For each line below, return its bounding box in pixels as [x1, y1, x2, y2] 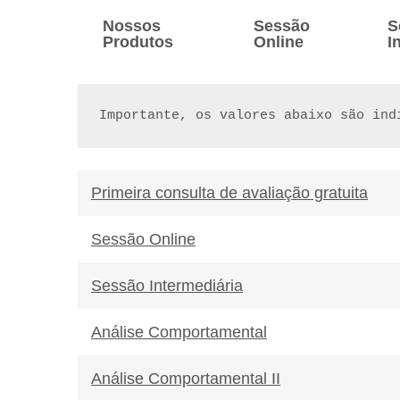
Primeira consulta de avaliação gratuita [91, 184, 368, 203]
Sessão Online [91, 230, 196, 249]
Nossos [103, 17, 161, 36]
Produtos [103, 33, 173, 52]
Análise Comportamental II [91, 370, 280, 388]
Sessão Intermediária [91, 277, 243, 296]
